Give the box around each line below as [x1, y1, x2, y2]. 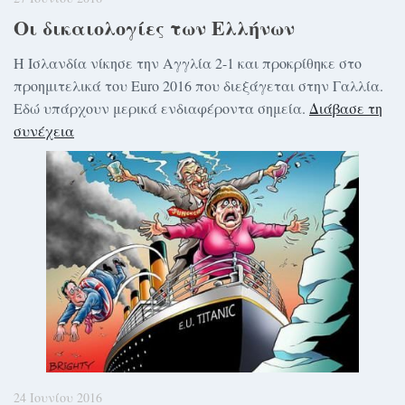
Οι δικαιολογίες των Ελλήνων [14, 12, 295, 42]
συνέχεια [14, 120, 74, 140]
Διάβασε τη [309, 98, 382, 118]
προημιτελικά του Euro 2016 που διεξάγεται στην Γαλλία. [14, 75, 383, 95]
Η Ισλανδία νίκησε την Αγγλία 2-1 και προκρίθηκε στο [14, 52, 362, 72]
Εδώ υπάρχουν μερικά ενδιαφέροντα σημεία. [14, 98, 309, 118]
